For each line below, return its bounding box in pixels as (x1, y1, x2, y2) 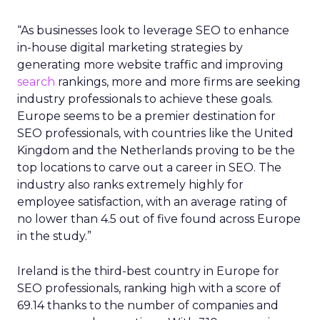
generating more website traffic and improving (17, 58, 284, 71)
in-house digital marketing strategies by (17, 41, 243, 54)
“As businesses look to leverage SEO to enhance (17, 24, 289, 37)
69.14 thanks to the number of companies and (17, 299, 279, 312)
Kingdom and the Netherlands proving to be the (17, 144, 295, 157)
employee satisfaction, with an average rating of (17, 195, 287, 209)
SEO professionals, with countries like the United (17, 126, 294, 140)
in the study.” (17, 229, 91, 243)
